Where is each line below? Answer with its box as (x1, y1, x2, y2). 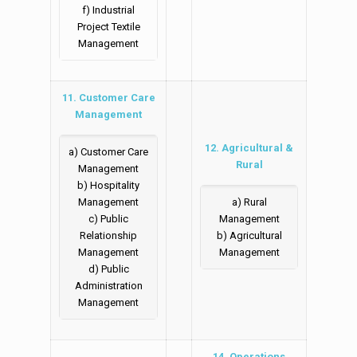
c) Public (88, 213, 128, 226)
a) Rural (231, 196, 267, 209)
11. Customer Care (61, 92, 155, 104)
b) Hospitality (77, 179, 139, 192)
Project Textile (76, 21, 140, 33)
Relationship (80, 229, 137, 242)
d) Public (88, 263, 129, 276)
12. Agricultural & (205, 142, 293, 155)
